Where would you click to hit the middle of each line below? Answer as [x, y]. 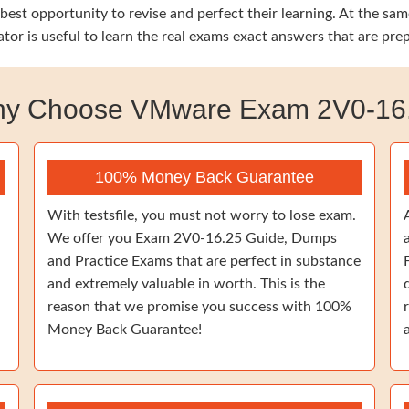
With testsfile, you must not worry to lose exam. [202, 215]
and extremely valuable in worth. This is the [186, 284]
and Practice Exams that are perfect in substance [204, 261]
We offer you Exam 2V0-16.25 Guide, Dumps [192, 238]
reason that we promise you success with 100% [199, 307]
